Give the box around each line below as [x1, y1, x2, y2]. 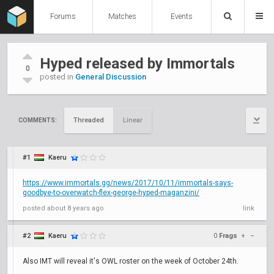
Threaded [73, 116, 104, 124]
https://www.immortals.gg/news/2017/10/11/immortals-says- [23, 179, 233, 187]
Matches [108, 12, 137, 21]
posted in [40, 72, 75, 81]
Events [171, 12, 193, 21]
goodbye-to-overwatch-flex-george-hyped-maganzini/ [23, 188, 199, 197]
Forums [50, 12, 76, 21]
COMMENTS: [18, 117, 57, 124]
